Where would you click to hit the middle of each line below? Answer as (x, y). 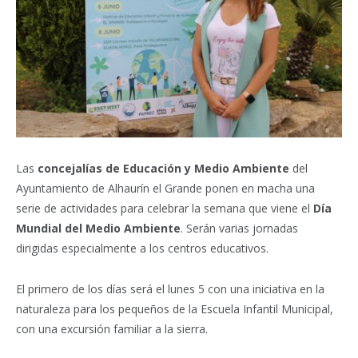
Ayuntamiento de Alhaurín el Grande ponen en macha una (165, 189)
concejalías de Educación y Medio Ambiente (162, 169)
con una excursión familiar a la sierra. (112, 329)
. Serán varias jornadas (239, 229)
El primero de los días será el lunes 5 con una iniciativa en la (170, 289)
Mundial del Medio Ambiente (98, 229)
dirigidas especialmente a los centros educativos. (142, 249)
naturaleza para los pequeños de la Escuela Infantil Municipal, (175, 309)
